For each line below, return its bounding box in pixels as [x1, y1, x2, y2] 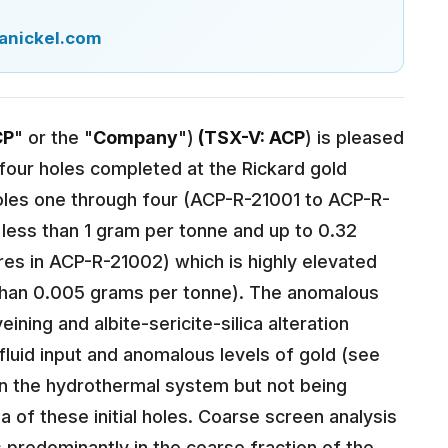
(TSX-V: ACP [194, 127, 305, 148]
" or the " [14, 127, 93, 148]
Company [93, 127, 178, 148]
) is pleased [305, 127, 404, 148]
